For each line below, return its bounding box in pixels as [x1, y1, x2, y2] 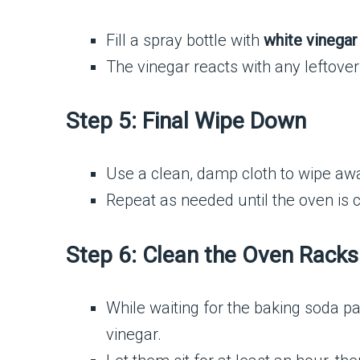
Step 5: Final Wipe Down [66, 108, 306, 135]
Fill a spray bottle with [106, 31, 264, 50]
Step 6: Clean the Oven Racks [66, 241, 358, 268]
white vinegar [264, 31, 358, 50]
